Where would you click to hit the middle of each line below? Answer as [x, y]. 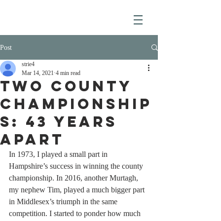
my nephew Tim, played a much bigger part [78, 190]
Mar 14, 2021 [38, 73]
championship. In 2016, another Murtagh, [74, 178]
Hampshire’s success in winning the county [77, 166]
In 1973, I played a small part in [59, 154]
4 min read [68, 73]
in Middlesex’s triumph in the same [64, 202]
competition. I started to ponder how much [76, 213]
